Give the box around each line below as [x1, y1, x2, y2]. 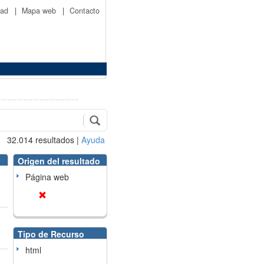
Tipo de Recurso [17, 228, 84, 240]
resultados [33, 134, 74, 146]
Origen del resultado [17, 155, 100, 167]
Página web [25, 171, 69, 183]
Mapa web [22, 5, 58, 16]
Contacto [70, 5, 100, 16]
